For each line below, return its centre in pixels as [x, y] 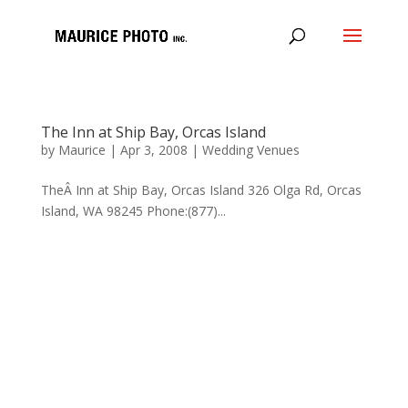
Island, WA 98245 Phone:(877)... [133, 211]
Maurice [82, 150]
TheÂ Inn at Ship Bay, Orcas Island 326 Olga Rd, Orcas [201, 190]
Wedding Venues [250, 150]
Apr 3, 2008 [153, 150]
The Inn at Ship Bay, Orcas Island [153, 132]
